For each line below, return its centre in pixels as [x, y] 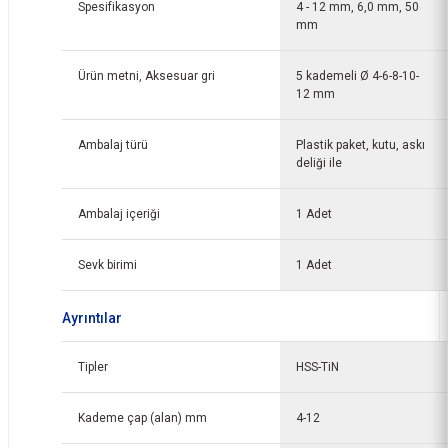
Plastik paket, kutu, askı [360, 145]
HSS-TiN [317, 367]
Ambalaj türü [113, 145]
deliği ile [319, 163]
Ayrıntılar [92, 318]
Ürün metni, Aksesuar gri [146, 76]
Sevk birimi [107, 265]
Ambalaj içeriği [119, 214]
